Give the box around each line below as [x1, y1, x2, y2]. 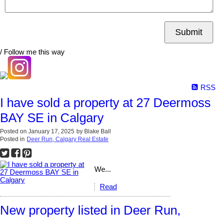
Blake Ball [84, 128, 111, 135]
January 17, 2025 [28, 128, 74, 135]
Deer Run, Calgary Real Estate [27, 136, 109, 143]
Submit [175, 27, 202, 37]
